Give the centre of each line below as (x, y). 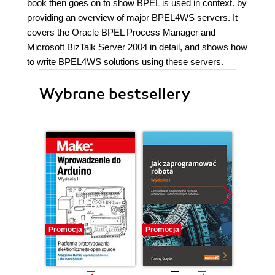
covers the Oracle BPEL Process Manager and (121, 32)
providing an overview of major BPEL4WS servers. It (132, 17)
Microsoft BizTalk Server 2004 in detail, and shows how (137, 47)
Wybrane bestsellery (115, 94)
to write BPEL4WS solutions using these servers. (125, 62)
